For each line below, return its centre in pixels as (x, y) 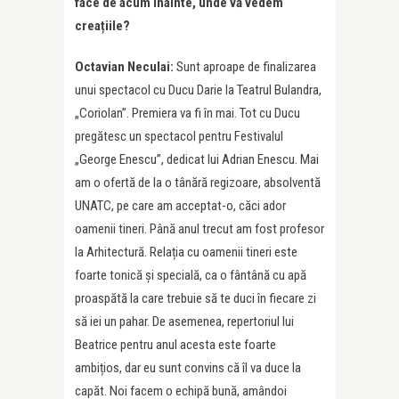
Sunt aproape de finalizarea (246, 67)
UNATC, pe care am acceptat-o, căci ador (180, 206)
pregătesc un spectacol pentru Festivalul (179, 137)
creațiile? (102, 26)
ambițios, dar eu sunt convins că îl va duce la (188, 368)
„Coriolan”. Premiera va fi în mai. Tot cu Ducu (187, 114)
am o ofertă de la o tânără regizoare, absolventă (198, 183)
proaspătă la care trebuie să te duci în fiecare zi (195, 299)
